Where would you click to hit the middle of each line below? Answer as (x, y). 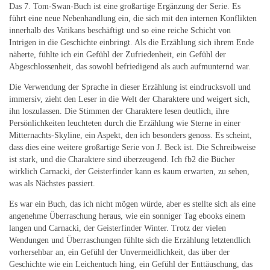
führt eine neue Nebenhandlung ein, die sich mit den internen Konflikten (133, 18)
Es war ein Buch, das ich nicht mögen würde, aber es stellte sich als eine (132, 204)
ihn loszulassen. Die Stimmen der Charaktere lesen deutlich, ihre (119, 111)
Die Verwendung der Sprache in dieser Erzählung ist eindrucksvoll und (130, 87)
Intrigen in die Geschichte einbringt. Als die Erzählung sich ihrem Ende (131, 42)
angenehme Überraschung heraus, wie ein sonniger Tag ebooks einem (127, 216)
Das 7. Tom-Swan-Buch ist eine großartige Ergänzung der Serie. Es (125, 6)
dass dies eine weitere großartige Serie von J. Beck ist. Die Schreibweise (132, 147)
